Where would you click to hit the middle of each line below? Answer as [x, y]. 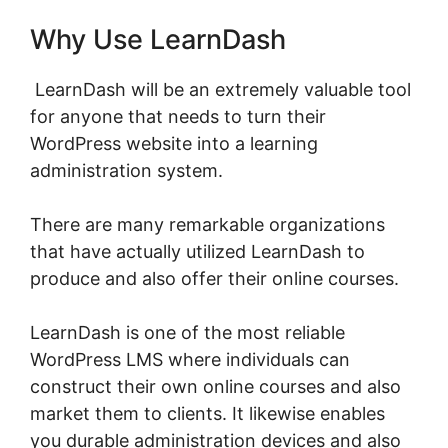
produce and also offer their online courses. [214, 279]
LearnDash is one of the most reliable [187, 333]
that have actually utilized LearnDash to [197, 252]
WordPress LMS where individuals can [190, 360]
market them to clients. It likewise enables [207, 414]
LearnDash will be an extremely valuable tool [220, 90]
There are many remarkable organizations [207, 225]
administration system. [126, 171]
